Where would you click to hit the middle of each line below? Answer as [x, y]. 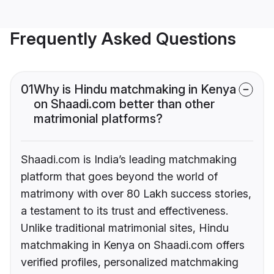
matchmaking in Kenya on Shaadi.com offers [133, 245]
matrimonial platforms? [98, 119]
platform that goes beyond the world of [119, 177]
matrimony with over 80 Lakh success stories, [136, 194]
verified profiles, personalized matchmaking [130, 262]
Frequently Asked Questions [123, 39]
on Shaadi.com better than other [124, 104]
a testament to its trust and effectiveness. [124, 211]
